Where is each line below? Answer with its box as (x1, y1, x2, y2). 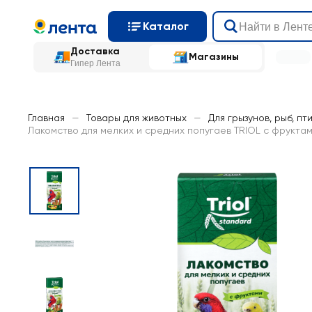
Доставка (70, 45, 120, 57)
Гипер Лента (70, 58, 120, 68)
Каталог (143, 19, 189, 33)
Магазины (189, 51, 239, 63)
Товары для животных (86, 112, 187, 123)
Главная (28, 112, 65, 123)
